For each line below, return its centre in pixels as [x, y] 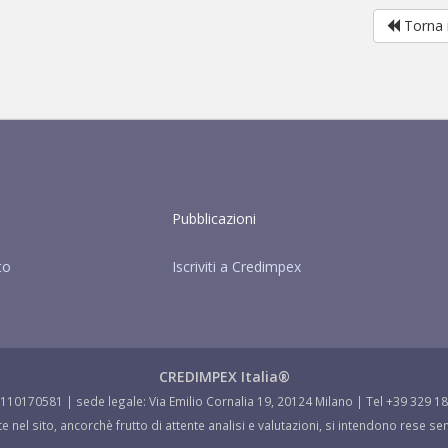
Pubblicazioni [214, 218]
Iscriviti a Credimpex [237, 266]
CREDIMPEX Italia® [224, 376]
